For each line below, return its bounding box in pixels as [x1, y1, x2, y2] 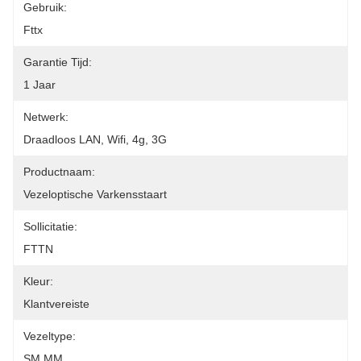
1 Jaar [23, 78, 56, 91]
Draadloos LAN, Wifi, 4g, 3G [23, 133, 167, 146]
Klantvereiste [23, 297, 89, 310]
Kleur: [23, 275, 53, 288]
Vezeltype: [23, 330, 76, 342]
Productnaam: [23, 165, 95, 178]
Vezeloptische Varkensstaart [23, 188, 167, 201]
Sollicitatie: [23, 220, 77, 233]
